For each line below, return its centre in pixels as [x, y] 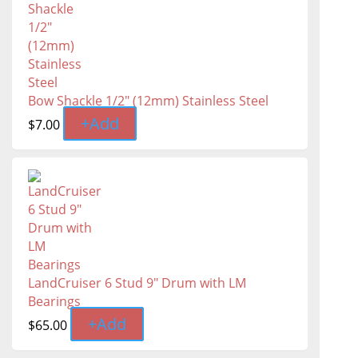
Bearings [54, 301]
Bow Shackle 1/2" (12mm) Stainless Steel [148, 101]
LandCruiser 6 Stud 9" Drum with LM [137, 283]
